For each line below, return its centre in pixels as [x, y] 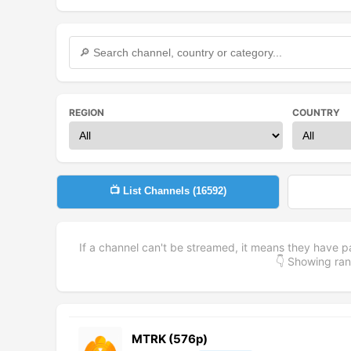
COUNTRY [317, 112]
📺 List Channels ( [153, 190]
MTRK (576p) [170, 338]
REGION [87, 112]
